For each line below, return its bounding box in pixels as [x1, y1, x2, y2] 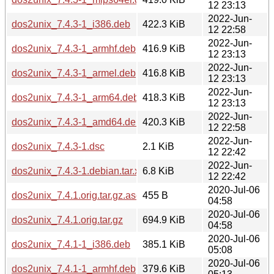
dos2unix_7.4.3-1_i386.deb [12, 18, 130, 29]
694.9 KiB [143, 214, 185, 225]
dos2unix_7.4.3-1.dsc [12, 141, 105, 152]
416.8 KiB [143, 67, 185, 78]
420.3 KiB [143, 116, 185, 127]
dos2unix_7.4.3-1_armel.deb [12, 67, 136, 78]
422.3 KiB [143, 18, 185, 29]
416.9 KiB [143, 43, 185, 54]
